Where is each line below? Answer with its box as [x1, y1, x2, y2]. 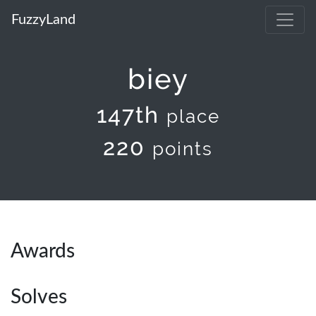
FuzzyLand [11, 13, 75, 27]
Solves [11, 287, 67, 307]
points [152, 138, 213, 159]
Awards [11, 241, 75, 261]
